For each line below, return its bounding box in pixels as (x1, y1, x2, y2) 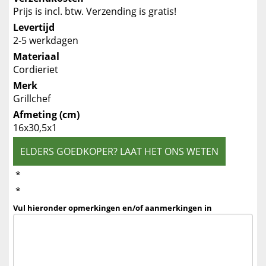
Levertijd (13, 21, 55, 34)
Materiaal (13, 50, 59, 63)
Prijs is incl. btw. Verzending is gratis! (13, 5, 176, 18)
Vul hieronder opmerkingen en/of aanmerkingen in (13, 202, 212, 213)
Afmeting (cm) (13, 108, 80, 121)
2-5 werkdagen (13, 34, 78, 47)
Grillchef (13, 92, 50, 105)
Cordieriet (13, 63, 58, 76)
